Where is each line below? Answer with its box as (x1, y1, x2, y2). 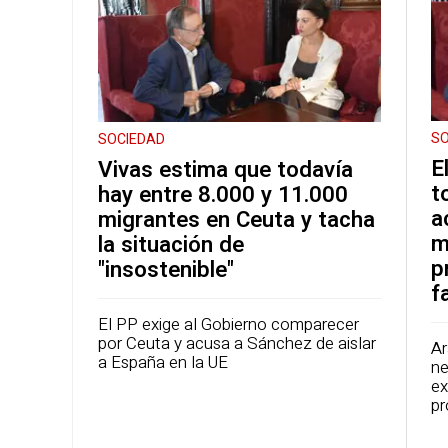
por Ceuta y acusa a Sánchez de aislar (98, 331, 376, 357)
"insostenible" (98, 254, 234, 287)
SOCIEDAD (98, 129, 165, 151)
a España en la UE (98, 350, 228, 376)
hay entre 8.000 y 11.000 (98, 179, 348, 212)
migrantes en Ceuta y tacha (98, 204, 375, 237)
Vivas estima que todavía (98, 154, 353, 187)
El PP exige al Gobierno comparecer (98, 312, 359, 338)
